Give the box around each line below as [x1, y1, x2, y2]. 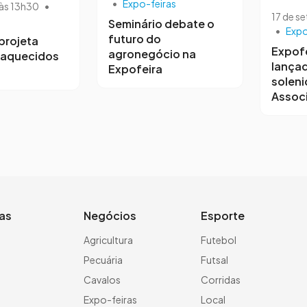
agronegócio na [108, 46, 196, 61]
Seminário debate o [108, 16, 214, 31]
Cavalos [84, 273, 121, 286]
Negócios [84, 208, 136, 223]
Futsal [201, 253, 228, 266]
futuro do [108, 31, 161, 46]
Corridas [201, 273, 241, 286]
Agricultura [84, 233, 133, 246]
